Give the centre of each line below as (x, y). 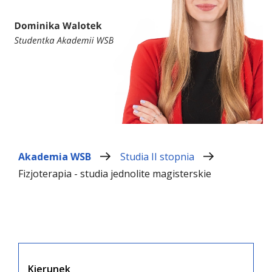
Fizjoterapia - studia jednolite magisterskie (115, 174)
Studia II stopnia (158, 157)
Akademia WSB (55, 157)
